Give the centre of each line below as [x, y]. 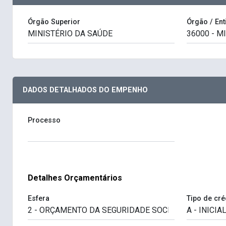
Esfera [39, 199]
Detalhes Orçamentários [75, 178]
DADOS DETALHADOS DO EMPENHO [85, 90]
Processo [44, 121]
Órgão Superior [54, 22]
